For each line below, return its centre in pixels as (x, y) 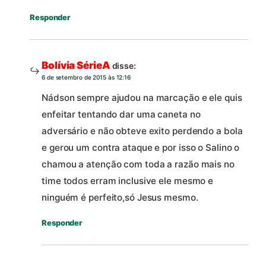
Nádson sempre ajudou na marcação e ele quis (142, 97)
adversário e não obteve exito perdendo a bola (142, 131)
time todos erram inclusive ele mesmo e (128, 180)
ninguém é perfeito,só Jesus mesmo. (120, 197)
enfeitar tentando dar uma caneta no (121, 114)
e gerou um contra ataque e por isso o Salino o (141, 147)
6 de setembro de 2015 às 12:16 (86, 77)
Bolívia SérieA (76, 66)
